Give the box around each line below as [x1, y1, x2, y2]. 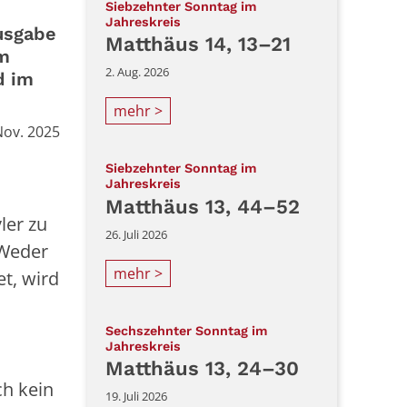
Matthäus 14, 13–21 [105, 33, 291, 56]
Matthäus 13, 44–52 [105, 194, 300, 218]
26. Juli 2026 [105, 225, 167, 243]
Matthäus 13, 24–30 [105, 357, 299, 381]
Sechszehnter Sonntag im [105, 323, 268, 338]
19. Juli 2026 [105, 388, 167, 405]
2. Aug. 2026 [105, 64, 169, 81]
